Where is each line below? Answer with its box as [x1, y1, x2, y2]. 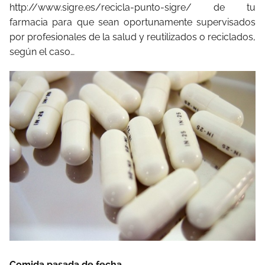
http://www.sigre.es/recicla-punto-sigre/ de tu [9, 2, 256, 13]
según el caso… [9, 46, 75, 57]
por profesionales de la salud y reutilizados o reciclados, [9, 31, 256, 43]
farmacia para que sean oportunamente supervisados [9, 17, 256, 28]
